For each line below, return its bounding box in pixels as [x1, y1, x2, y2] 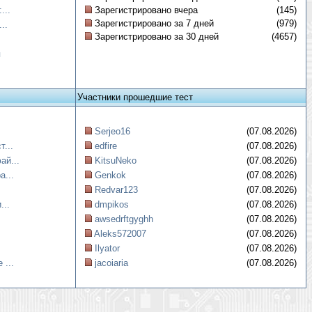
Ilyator [95, 243, 120, 253]
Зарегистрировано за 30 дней [92, 31, 219, 42]
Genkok [95, 170, 126, 180]
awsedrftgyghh [95, 214, 153, 224]
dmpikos [95, 199, 129, 210]
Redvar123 [95, 185, 138, 195]
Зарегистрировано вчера [92, 5, 198, 15]
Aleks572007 [94, 228, 146, 239]
